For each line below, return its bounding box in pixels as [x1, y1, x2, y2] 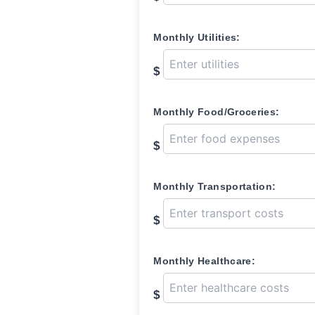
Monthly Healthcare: [153, 255, 255, 266]
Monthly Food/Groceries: [153, 106, 280, 117]
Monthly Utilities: [153, 32, 240, 43]
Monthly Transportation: [153, 181, 276, 192]
